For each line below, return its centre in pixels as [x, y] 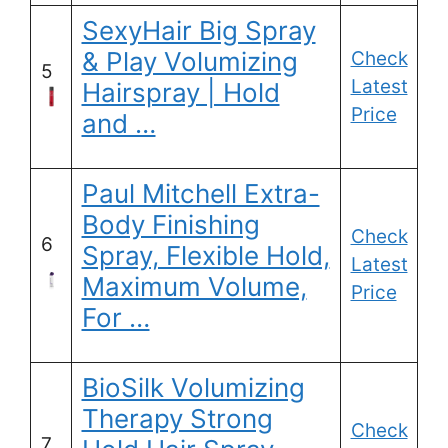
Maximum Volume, [194, 287]
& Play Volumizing [189, 62]
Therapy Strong [177, 419]
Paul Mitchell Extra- [200, 194]
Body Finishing [170, 225]
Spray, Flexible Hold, [205, 256]
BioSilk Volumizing [193, 388]
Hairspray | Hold [180, 93]
